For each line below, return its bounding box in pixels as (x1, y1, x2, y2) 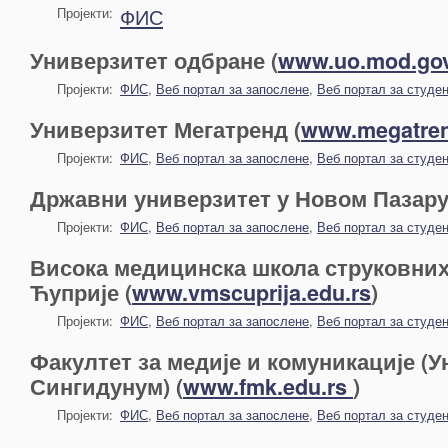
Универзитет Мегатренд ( (30, 114, 301, 145)
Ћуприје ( (30, 277, 132, 308)
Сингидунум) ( (30, 371, 183, 402)
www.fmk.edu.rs (183, 371, 353, 402)
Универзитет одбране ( (30, 45, 278, 76)
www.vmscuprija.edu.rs (132, 277, 371, 308)
